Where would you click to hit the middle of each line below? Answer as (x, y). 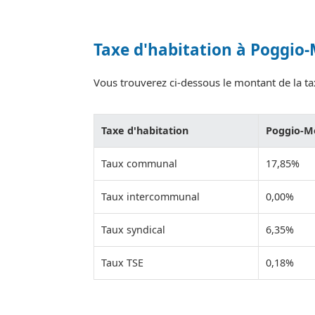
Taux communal (139, 164)
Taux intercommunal (150, 197)
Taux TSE (122, 263)
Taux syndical (133, 230)
